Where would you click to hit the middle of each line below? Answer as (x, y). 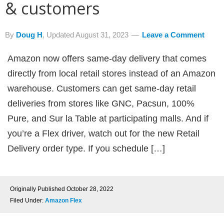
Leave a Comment (173, 35)
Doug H (29, 35)
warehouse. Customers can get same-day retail (102, 88)
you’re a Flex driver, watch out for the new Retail (103, 133)
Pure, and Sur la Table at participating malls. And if (108, 118)
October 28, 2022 (90, 189)
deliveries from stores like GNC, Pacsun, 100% (101, 103)
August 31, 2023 (102, 35)
